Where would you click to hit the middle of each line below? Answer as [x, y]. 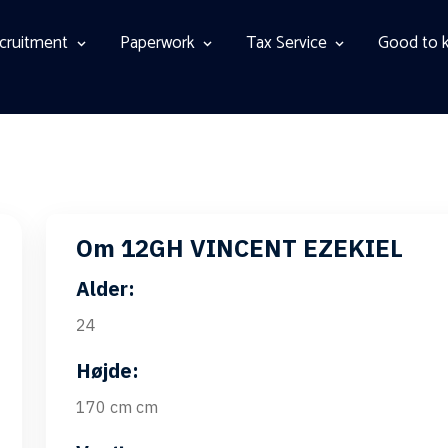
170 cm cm [117, 407]
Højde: [107, 370]
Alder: [105, 288]
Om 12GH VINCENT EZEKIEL [239, 248]
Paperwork [157, 43]
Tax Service [287, 43]
